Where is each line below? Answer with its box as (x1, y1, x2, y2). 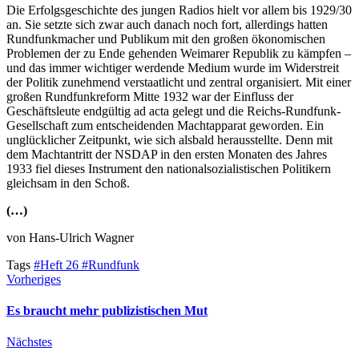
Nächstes (6, 335, 52, 349)
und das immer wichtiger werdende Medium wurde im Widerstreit (6, 60, 339, 75)
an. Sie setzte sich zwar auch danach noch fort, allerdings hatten (6, 17, 328, 31)
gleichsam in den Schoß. (6, 175, 130, 190)
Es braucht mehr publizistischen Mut (6, 304, 208, 318)
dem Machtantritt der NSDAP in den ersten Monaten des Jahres (6, 147, 327, 161)
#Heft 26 (34, 257, 82, 272)
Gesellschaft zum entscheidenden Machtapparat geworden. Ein (6, 118, 324, 132)
